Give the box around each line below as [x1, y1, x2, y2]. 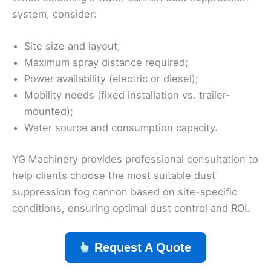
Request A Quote [94, 240, 191, 254]
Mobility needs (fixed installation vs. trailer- [24, 89, 230, 102]
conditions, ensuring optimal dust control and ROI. [12, 201, 250, 214]
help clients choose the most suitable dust [12, 169, 215, 181]
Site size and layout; [24, 40, 120, 53]
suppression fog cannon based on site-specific [12, 185, 237, 198]
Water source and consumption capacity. [24, 122, 218, 134]
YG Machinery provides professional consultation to [12, 152, 258, 165]
